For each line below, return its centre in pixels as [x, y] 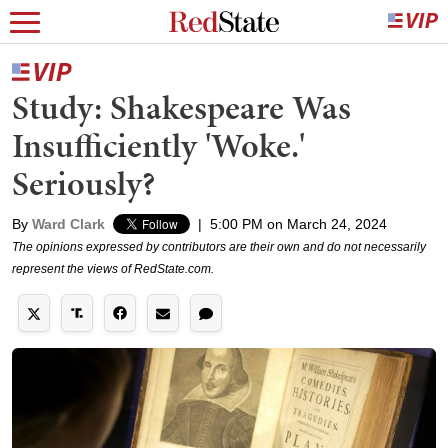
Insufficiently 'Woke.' [158, 145]
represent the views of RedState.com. [113, 269]
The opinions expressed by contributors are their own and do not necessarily [219, 247]
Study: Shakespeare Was [181, 107]
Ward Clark [68, 224]
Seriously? [83, 183]
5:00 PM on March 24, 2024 [298, 224]
